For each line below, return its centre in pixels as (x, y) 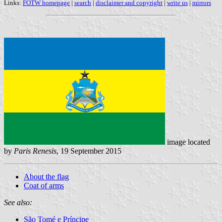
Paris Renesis (35, 151)
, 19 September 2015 (89, 151)
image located (188, 142)
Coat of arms (44, 186)
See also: (18, 203)
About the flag (46, 177)
